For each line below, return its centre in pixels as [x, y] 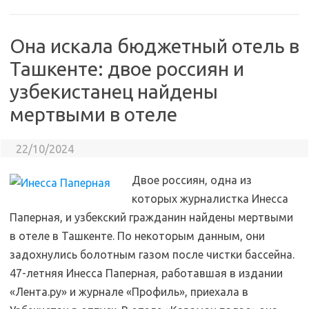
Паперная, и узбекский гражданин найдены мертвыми [151, 217]
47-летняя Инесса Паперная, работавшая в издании [146, 273]
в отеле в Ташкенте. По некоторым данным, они [137, 236]
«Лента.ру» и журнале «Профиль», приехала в [129, 292]
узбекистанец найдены [114, 91]
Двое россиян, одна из [192, 180]
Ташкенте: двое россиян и [127, 69]
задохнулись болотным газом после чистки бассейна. [152, 255]
